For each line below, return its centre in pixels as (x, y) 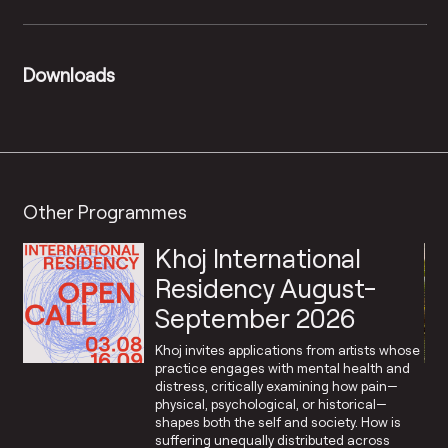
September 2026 (256, 317)
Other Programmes (105, 212)
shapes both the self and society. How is (278, 422)
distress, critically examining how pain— (277, 386)
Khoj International (258, 257)
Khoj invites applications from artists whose (288, 350)
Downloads (69, 74)
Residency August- (266, 287)
